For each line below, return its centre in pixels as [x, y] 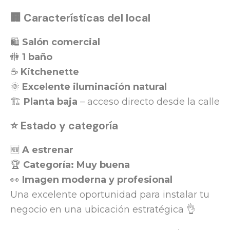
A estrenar [48, 150]
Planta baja [51, 102]
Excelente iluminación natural [94, 87]
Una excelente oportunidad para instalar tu [110, 195]
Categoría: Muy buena [76, 165]
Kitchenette [50, 72]
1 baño [37, 57]
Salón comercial [61, 42]
